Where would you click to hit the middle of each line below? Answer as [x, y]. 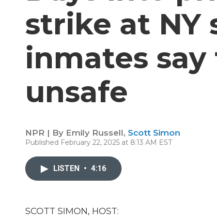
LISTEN [67, 168]
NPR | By [46, 133]
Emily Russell [95, 133]
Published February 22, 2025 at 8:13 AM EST [99, 142]
